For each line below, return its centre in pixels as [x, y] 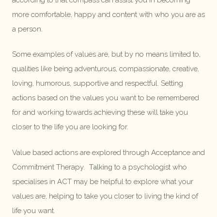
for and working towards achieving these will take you [100, 112]
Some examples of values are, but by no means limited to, [106, 54]
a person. [27, 29]
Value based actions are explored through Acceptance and [108, 152]
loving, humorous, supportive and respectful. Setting [98, 83]
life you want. [34, 210]
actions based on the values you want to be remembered [106, 98]
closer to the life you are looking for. [70, 127]
